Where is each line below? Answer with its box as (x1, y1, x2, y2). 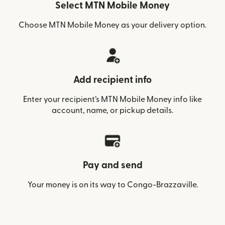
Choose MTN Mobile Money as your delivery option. (19, 21, 206, 29)
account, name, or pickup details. (52, 106, 173, 115)
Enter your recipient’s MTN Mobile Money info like (23, 95, 202, 103)
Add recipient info (73, 75, 152, 85)
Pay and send (82, 160, 143, 170)
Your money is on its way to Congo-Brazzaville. (27, 180, 198, 189)
